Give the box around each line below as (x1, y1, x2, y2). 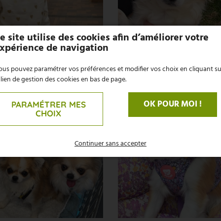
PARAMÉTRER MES (11, 99, 86, 110)
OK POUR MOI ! (143, 97, 202, 111)
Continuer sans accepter (74, 138, 147, 149)
